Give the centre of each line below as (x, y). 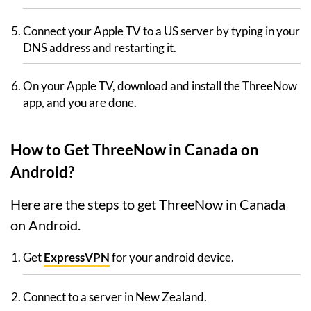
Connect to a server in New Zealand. (115, 297)
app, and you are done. (80, 103)
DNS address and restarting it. (100, 48)
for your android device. (172, 258)
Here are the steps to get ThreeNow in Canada (148, 204)
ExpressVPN (77, 258)
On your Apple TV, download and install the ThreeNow (160, 86)
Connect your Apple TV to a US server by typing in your (161, 31)
